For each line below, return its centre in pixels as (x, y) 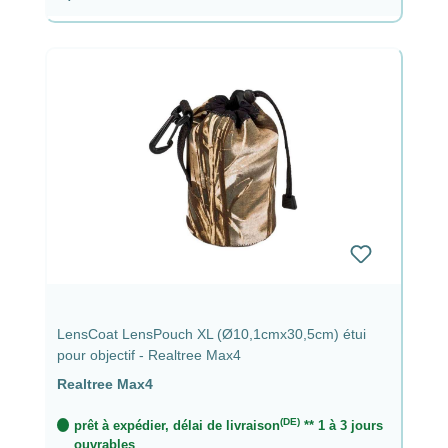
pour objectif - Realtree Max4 (149, 354)
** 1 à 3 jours (341, 425)
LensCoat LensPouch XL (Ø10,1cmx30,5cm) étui (211, 333)
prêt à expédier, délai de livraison (176, 425)
